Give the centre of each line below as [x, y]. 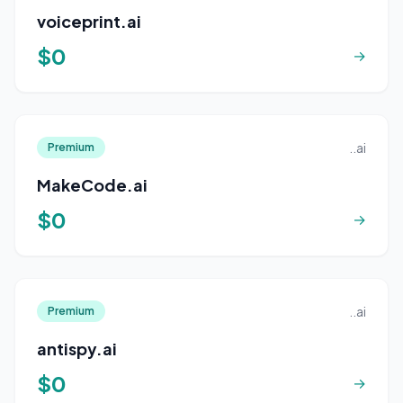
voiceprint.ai [89, 21]
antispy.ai [77, 349]
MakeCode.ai [92, 185]
